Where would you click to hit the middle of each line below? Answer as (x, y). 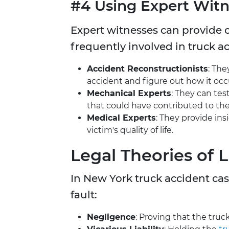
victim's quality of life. (130, 130)
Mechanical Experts (129, 94)
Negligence (111, 217)
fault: (84, 195)
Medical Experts (121, 118)
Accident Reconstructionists (147, 69)
